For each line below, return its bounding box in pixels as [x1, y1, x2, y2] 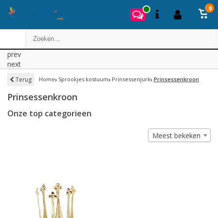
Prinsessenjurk [112, 75, 150, 83]
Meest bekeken [152, 131, 200, 140]
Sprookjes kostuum [58, 75, 109, 83]
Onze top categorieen [7, 108, 91, 119]
